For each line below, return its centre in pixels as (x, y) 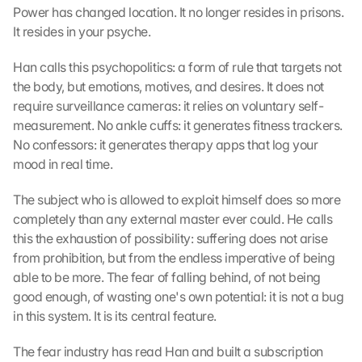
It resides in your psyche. (82, 32)
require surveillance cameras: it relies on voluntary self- (168, 106)
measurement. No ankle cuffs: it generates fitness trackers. (178, 125)
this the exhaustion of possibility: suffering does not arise (170, 238)
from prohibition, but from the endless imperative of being (174, 258)
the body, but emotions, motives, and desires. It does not (168, 86)
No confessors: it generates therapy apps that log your (166, 145)
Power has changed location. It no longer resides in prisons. (179, 12)
